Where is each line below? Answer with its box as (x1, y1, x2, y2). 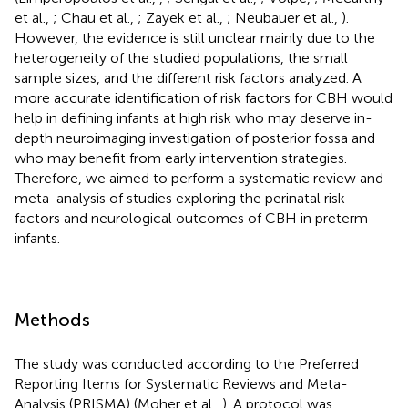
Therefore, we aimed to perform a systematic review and (15, 168, 383, 187)
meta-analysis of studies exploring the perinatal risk (15, 189, 345, 207)
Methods (15, 308, 90, 331)
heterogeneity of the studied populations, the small (15, 48, 348, 66)
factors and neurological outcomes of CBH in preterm (15, 209, 368, 227)
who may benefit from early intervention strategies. (15, 148, 347, 167)
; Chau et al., (53, 8, 138, 26)
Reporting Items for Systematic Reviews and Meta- (15, 374, 348, 393)
